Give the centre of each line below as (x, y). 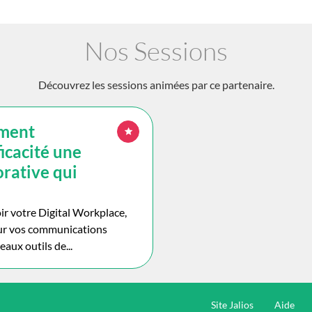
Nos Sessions (156, 50)
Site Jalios (232, 304)
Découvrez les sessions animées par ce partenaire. (156, 84)
